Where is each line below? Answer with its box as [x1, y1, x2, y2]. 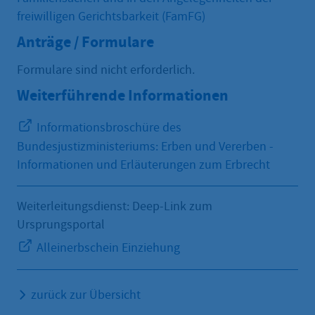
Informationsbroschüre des [34, 119, 181, 136]
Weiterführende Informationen [17, 84, 229, 105]
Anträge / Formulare [17, 32, 154, 53]
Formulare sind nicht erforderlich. [17, 61, 195, 78]
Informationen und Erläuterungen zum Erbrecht [17, 156, 270, 173]
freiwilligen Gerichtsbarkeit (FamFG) [17, 8, 205, 25]
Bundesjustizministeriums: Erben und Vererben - [17, 138, 274, 155]
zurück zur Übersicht [31, 286, 141, 303]
